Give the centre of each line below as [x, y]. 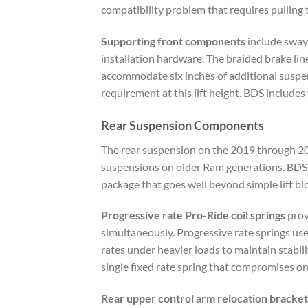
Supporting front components [173, 41]
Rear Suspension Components [183, 125]
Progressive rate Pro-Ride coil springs [193, 215]
